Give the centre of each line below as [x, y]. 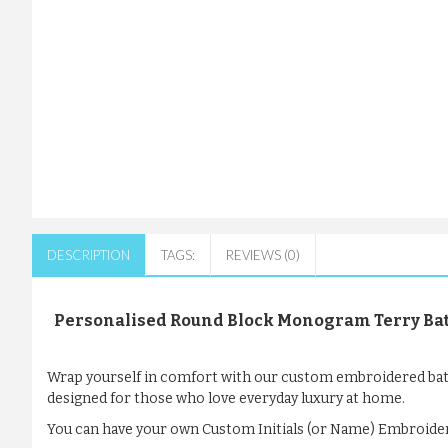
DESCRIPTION [88, 255]
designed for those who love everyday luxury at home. [226, 399]
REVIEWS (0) [263, 255]
